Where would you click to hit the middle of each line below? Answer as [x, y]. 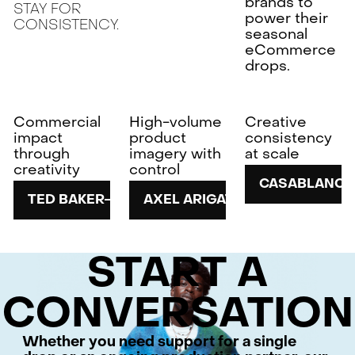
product [158, 138]
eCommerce [291, 49]
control [155, 170]
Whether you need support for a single [159, 341]
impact [38, 138]
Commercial [57, 122]
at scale [273, 154]
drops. [268, 65]
